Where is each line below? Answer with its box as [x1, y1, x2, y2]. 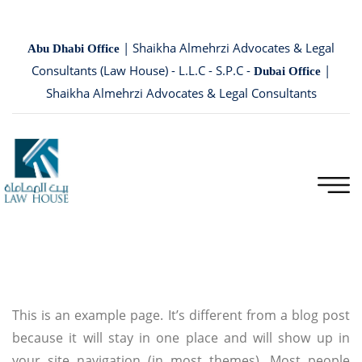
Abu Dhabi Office [27, 42, 123, 55]
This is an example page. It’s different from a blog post [12, 306, 350, 324]
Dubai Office [254, 65, 324, 78]
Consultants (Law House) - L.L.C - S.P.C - [32, 62, 254, 78]
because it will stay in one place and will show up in [12, 329, 350, 347]
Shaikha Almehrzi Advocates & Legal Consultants [45, 85, 317, 101]
